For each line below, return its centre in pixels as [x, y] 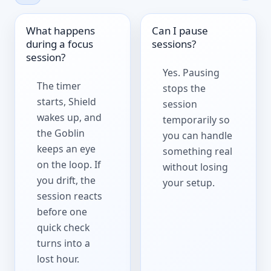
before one [62, 212]
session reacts [70, 196]
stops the [184, 89]
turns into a [64, 243]
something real [198, 152]
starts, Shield [67, 102]
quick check [64, 228]
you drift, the [67, 181]
